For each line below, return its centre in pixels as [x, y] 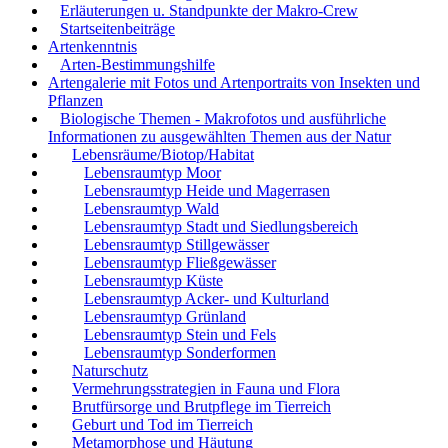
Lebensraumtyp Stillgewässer [176, 244]
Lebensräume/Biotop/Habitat [163, 154]
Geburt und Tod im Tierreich [162, 424]
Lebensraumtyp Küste [153, 280]
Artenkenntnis [92, 46]
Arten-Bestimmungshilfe [137, 64]
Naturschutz [110, 370]
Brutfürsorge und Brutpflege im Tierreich [201, 406]
